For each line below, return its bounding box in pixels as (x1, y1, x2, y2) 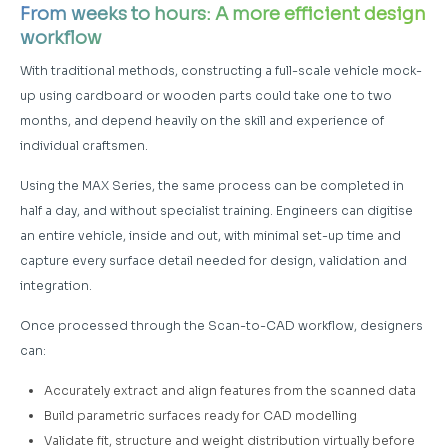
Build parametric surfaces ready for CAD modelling (44, 407, 357, 423)
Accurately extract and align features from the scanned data (44, 382, 416, 398)
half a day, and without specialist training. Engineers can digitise (20, 202, 413, 218)
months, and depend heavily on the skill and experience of (20, 112, 384, 128)
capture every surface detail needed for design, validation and (20, 252, 407, 268)
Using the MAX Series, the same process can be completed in (20, 177, 404, 193)
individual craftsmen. (20, 137, 148, 153)
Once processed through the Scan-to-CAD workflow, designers (20, 317, 423, 333)
